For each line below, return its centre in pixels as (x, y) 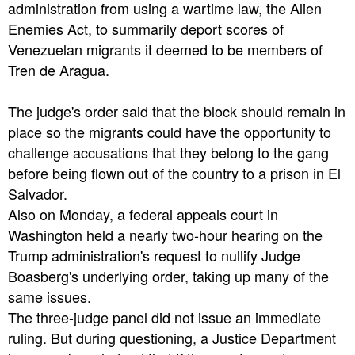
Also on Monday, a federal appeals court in (143, 214)
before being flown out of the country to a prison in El (174, 173)
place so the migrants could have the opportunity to (170, 132)
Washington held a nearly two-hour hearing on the (165, 235)
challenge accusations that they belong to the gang (168, 153)
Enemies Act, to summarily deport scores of (146, 29)
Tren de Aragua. (59, 70)
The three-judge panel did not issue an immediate (164, 317)
